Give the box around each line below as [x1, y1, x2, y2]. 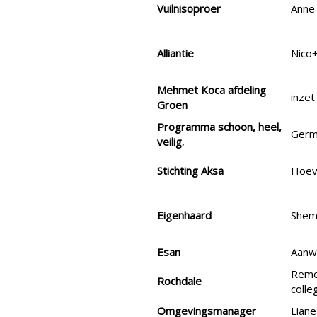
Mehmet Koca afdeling [157, 83, 266, 98]
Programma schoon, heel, [157, 120, 282, 134]
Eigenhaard [157, 208, 212, 223]
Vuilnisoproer [157, 1, 221, 16]
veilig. [157, 134, 184, 149]
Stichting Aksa [157, 163, 224, 178]
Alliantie [157, 46, 194, 61]
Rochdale [157, 274, 202, 289]
